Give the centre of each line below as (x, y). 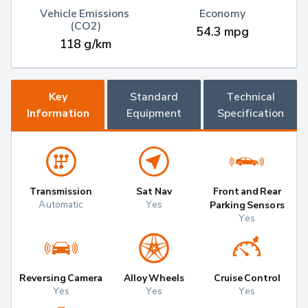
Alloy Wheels (154, 278)
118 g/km (86, 44)
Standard (154, 97)
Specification (250, 113)
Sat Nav (154, 191)
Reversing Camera (61, 278)
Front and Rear (247, 191)
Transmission (61, 191)
